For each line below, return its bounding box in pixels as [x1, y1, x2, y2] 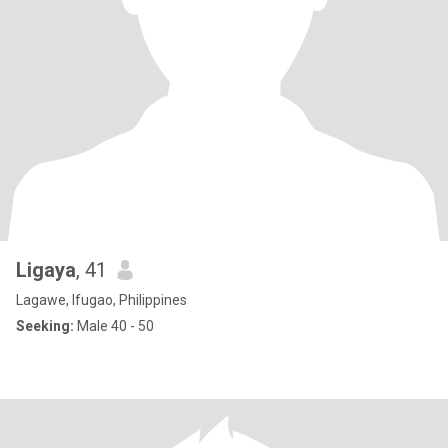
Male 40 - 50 [74, 318, 154, 334]
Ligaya [16, 258, 76, 282]
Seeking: [16, 318, 74, 334]
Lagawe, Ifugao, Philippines [16, 292, 187, 308]
